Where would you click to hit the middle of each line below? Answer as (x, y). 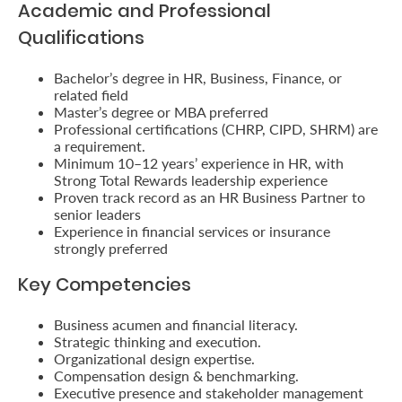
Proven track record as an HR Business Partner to (210, 197)
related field (91, 95)
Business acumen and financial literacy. (176, 324)
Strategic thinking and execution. (157, 341)
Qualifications (81, 38)
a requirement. (100, 146)
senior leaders (97, 214)
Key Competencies (105, 284)
